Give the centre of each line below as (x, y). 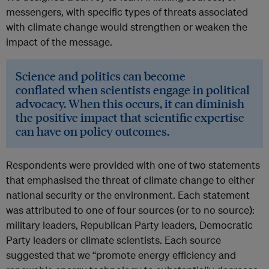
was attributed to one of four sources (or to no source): (130, 210)
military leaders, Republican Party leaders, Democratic (129, 225)
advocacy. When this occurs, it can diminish (130, 104)
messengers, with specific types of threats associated (127, 12)
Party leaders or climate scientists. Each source (113, 240)
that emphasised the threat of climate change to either (130, 180)
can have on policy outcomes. (92, 131)
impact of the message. (59, 42)
